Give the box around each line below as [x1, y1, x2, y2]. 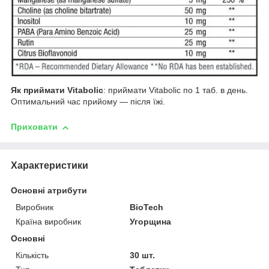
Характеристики [11, 160, 88, 171]
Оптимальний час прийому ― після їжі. [11, 97, 165, 107]
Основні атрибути [11, 186, 87, 196]
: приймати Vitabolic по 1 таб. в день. [103, 85, 248, 95]
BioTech [130, 202, 164, 213]
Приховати [11, 122, 58, 132]
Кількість [16, 250, 49, 261]
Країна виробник [16, 217, 81, 227]
